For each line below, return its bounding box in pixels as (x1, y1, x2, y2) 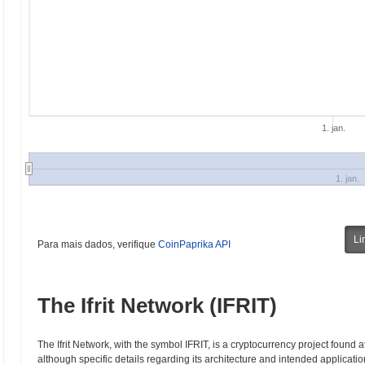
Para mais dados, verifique (37, 239, 158, 250)
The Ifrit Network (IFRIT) (37, 293, 277, 318)
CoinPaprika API (158, 239, 231, 250)
